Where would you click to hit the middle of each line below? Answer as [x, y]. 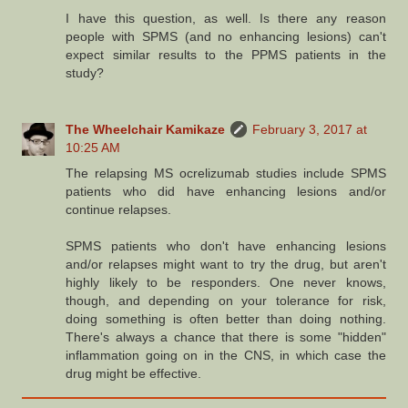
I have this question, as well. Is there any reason [226, 18]
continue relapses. [119, 209]
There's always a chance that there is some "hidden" [226, 337]
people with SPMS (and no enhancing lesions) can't [226, 36]
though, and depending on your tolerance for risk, [226, 300]
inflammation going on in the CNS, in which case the [226, 355]
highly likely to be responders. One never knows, [226, 282]
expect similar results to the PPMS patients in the [226, 54]
